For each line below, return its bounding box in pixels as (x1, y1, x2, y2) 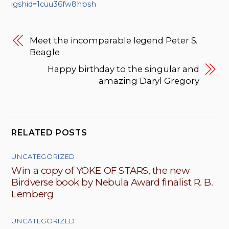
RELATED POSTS (11, 127, 87, 138)
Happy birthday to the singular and (48, 63, 199, 74)
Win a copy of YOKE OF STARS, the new (11, 165, 190, 177)
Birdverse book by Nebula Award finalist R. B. (11, 176, 213, 189)
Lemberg (11, 188, 54, 200)
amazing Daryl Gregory (99, 75, 199, 86)
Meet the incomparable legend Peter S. (30, 35, 198, 45)
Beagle (30, 47, 60, 57)
